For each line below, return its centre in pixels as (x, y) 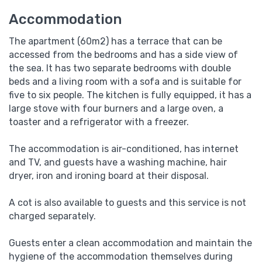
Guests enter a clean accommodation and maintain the (130, 243)
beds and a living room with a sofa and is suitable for (125, 81)
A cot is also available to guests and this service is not (127, 202)
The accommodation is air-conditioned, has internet (124, 149)
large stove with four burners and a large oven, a (116, 108)
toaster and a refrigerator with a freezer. (99, 122)
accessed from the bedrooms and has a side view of (123, 54)
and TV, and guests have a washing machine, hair (118, 162)
